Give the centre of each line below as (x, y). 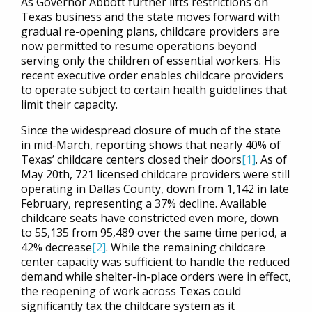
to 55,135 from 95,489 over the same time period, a (154, 233)
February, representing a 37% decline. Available (144, 203)
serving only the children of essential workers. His (151, 61)
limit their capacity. (69, 104)
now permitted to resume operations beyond (139, 46)
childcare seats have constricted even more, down (150, 218)
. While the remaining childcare (186, 247)
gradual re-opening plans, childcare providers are (150, 31)
